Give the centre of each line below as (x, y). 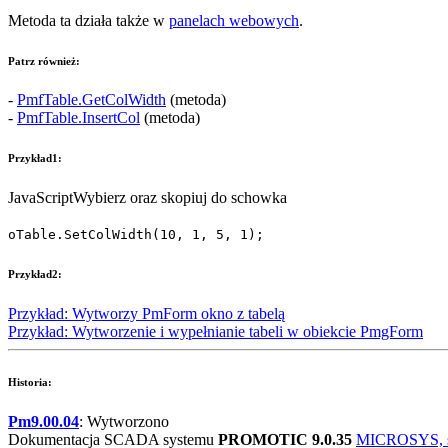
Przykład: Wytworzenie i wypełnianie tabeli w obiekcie (184, 332)
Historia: (30, 382)
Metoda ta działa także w (88, 20)
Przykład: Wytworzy (75, 314)
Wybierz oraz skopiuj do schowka (180, 198)
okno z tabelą (241, 314)
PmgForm (391, 332)
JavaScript (40, 198)
